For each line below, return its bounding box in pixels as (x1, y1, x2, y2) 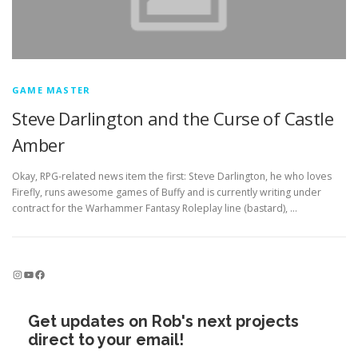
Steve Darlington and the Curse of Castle (12, 106, 333, 130)
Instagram (11, 265, 22, 281)
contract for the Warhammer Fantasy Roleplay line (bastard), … (12, 201, 297, 216)
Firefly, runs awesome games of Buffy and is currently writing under (12, 185, 321, 200)
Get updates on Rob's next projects (28, 312, 299, 332)
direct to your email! (28, 331, 184, 350)
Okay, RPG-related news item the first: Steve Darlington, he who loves (12, 169, 332, 184)
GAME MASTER (12, 84, 91, 96)
